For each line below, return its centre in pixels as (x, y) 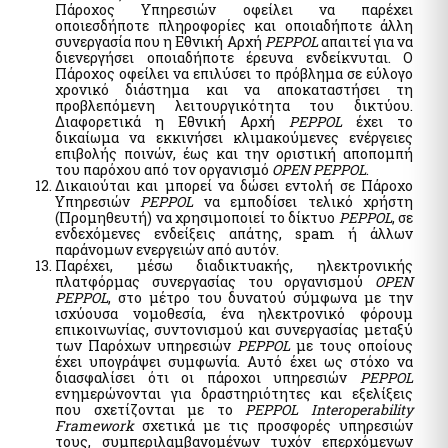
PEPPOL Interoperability (329, 410)
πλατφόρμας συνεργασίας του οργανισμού (215, 282)
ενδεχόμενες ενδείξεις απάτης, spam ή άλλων (234, 234)
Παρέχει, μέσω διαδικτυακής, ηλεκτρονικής (234, 266)
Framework (94, 426)
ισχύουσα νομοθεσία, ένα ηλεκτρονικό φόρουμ (234, 314)
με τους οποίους (351, 346)
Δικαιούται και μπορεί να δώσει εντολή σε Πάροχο (234, 186)
